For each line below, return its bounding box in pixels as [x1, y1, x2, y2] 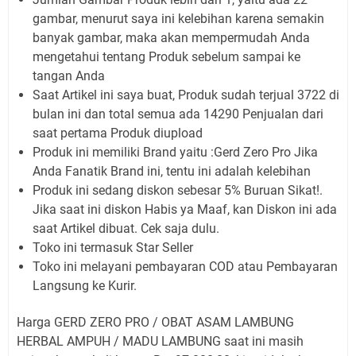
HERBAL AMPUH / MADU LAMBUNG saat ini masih [17, 334, 304, 350]
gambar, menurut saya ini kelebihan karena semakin [33, 11, 324, 27]
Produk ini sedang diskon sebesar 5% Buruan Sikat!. [33, 183, 323, 199]
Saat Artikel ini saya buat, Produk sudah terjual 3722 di [33, 87, 339, 103]
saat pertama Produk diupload [33, 126, 203, 141]
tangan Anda [33, 68, 105, 84]
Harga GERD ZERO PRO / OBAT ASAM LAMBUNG [17, 315, 294, 331]
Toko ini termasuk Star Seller [33, 240, 193, 256]
